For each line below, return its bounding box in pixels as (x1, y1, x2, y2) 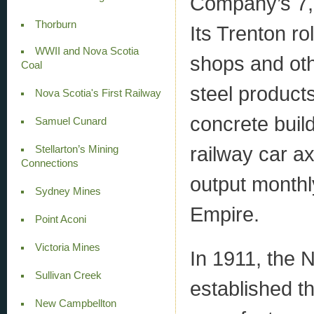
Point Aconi (34, 213, 86, 225)
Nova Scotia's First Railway (34, 87, 161, 99)
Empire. (190, 202, 259, 226)
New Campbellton (34, 297, 116, 309)
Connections (21, 157, 78, 169)
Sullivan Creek (34, 269, 102, 281)
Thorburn (34, 19, 76, 31)
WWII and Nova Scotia (34, 45, 139, 57)
